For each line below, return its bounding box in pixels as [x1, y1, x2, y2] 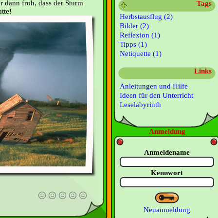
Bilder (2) [120, 22, 149, 30]
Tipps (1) [120, 40, 147, 48]
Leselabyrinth [120, 101, 161, 109]
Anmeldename [144, 148, 190, 156]
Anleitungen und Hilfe [120, 82, 188, 90]
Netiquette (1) [120, 50, 162, 57]
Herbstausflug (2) [120, 13, 173, 20]
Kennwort [151, 169, 183, 177]
